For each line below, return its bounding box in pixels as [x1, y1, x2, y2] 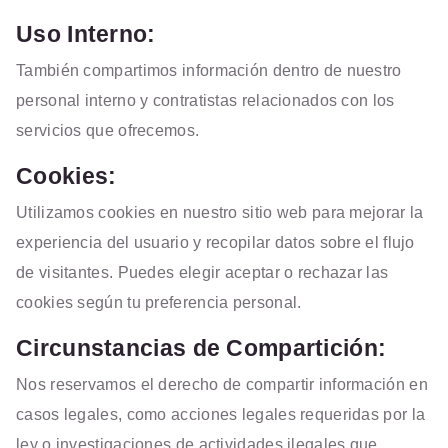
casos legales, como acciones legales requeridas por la [16, 406, 426, 423]
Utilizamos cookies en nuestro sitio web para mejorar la [16, 204, 424, 221]
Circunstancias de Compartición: [16, 335, 387, 361]
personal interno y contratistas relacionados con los [16, 92, 395, 109]
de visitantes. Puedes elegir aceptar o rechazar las [16, 264, 389, 281]
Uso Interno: [16, 21, 156, 47]
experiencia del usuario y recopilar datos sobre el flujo [16, 234, 415, 251]
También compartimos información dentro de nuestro [16, 62, 402, 79]
